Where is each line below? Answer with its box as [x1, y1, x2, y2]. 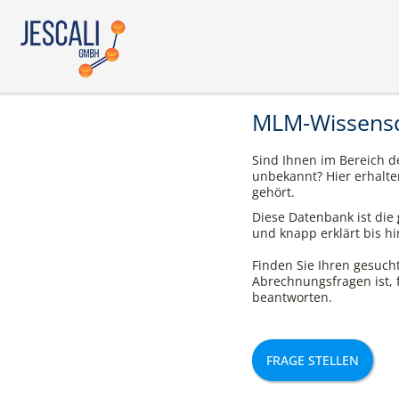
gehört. [251, 183, 295, 200]
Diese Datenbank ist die [251, 208, 397, 225]
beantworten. [251, 289, 332, 305]
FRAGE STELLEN [265, 352, 359, 370]
